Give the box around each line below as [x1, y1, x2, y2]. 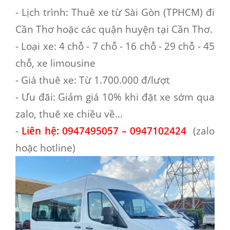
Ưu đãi [21, 90, 53, 103]
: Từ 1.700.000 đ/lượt [74, 73, 170, 86]
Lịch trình [21, 6, 66, 18]
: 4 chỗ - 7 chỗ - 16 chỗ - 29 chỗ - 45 [53, 40, 215, 52]
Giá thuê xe [21, 73, 74, 86]
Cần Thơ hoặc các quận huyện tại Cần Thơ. [15, 23, 213, 35]
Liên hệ [22, 124, 56, 137]
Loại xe [21, 40, 54, 52]
